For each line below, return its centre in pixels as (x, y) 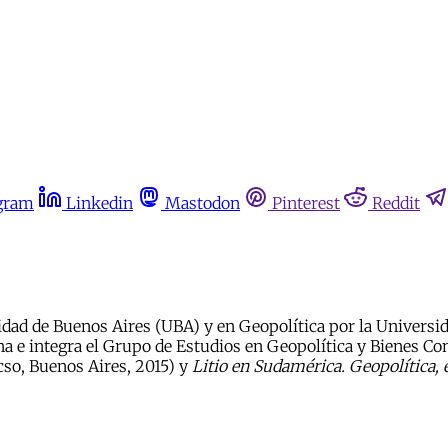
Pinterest (306, 203)
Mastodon (202, 203)
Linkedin (99, 203)
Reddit (396, 203)
